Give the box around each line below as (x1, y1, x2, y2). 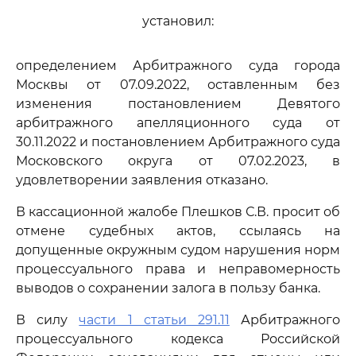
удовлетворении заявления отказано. (16, 172, 268, 188)
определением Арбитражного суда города (16, 58, 340, 73)
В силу (16, 312, 79, 327)
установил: (142, 14, 214, 29)
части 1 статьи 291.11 (79, 312, 230, 327)
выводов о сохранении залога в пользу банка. (16, 281, 320, 296)
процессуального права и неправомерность (16, 261, 340, 277)
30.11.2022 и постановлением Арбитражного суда (16, 134, 340, 149)
